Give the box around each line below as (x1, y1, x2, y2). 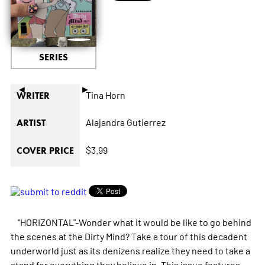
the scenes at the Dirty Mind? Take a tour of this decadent (10, 230, 247, 243)
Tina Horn (85, 89, 125, 101)
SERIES (38, 51, 68, 63)
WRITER (16, 90, 50, 102)
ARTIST (16, 117, 46, 129)
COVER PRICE (16, 145, 74, 157)
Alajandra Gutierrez (85, 116, 166, 128)
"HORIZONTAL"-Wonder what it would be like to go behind (10, 216, 251, 228)
